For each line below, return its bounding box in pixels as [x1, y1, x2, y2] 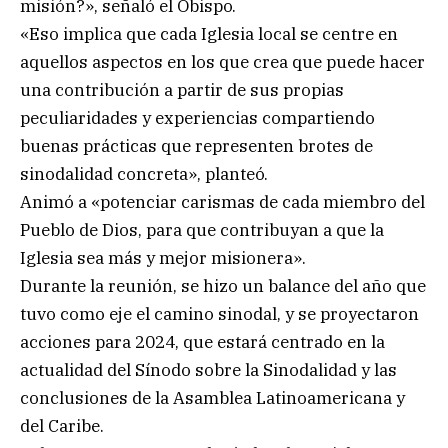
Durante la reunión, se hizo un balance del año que [20, 274, 426, 297]
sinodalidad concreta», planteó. [20, 162, 268, 185]
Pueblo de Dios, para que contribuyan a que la [20, 218, 384, 241]
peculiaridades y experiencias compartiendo [20, 106, 375, 129]
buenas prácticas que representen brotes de [20, 134, 373, 157]
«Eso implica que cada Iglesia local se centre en [20, 22, 398, 45]
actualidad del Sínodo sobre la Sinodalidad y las [20, 358, 397, 381]
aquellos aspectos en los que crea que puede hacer [20, 50, 425, 73]
